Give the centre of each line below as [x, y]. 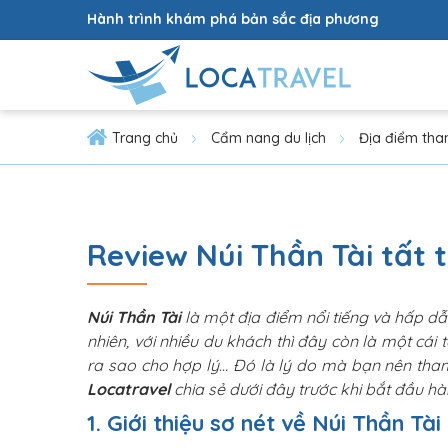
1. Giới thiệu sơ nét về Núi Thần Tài [264, 423]
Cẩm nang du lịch [268, 138]
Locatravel [128, 389]
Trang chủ [145, 138]
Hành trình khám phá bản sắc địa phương [233, 19]
